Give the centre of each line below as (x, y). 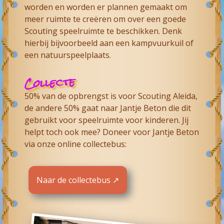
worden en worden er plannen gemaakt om (106, 7)
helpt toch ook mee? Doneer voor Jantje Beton (112, 132)
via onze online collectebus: (76, 144)
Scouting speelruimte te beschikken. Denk (103, 31)
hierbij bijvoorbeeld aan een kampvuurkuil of (109, 43)
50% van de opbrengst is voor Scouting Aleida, (111, 96)
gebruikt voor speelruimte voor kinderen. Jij (107, 120)
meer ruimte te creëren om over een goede (105, 19)
